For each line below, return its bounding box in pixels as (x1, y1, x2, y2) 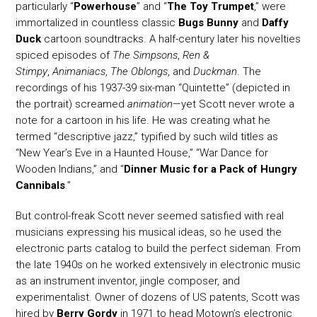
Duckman (193, 65, 238, 79)
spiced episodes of (16, 49, 113, 62)
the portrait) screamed (16, 98, 128, 111)
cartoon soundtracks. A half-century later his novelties (41, 33, 301, 46)
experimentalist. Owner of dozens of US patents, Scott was (16, 291, 301, 304)
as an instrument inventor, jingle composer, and (16, 275, 241, 288)
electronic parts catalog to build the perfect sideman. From (16, 242, 301, 255)
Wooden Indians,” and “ (16, 163, 125, 176)
